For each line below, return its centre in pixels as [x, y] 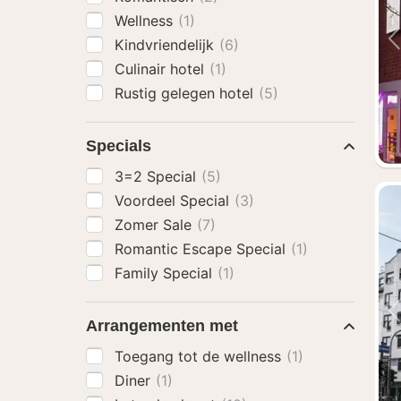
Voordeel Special [174, 200]
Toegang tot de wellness [200, 356]
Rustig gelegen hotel [186, 93]
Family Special [166, 273]
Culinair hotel [162, 69]
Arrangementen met [162, 326]
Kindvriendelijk [166, 45]
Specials [119, 146]
